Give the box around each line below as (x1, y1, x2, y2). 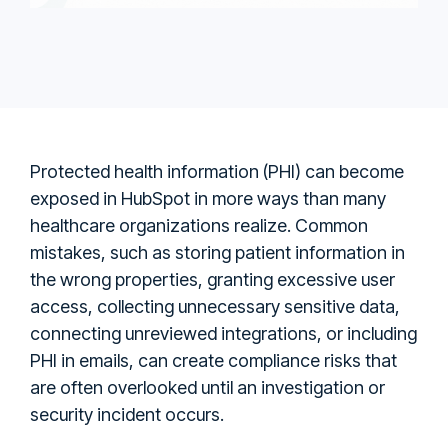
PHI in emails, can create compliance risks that (30, 349, 397, 371)
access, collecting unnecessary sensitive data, (30, 295, 400, 317)
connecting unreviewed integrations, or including (30, 322, 417, 344)
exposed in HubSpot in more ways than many (30, 187, 386, 209)
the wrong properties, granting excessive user (30, 268, 395, 290)
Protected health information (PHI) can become (30, 160, 404, 182)
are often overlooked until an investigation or (30, 376, 385, 398)
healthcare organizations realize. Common (30, 214, 368, 236)
